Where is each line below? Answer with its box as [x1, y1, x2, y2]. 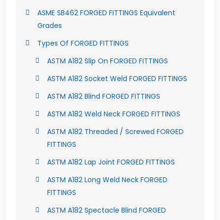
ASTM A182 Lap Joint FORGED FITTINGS [47, 157, 175, 167]
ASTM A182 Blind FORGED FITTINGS [47, 91, 160, 101]
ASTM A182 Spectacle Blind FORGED [47, 205, 166, 215]
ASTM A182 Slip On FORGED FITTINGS [47, 56, 168, 66]
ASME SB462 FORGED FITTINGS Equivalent [37, 8, 175, 18]
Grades [37, 21, 62, 30]
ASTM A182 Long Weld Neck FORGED [47, 175, 167, 185]
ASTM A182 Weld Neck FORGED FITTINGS [47, 109, 180, 119]
